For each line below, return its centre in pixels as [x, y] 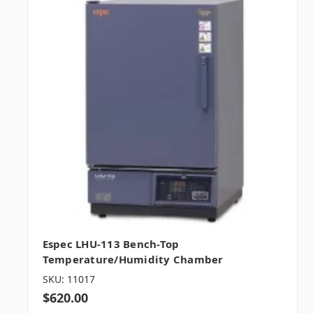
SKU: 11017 [68, 279]
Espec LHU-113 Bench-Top [111, 243]
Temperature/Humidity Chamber [133, 259]
